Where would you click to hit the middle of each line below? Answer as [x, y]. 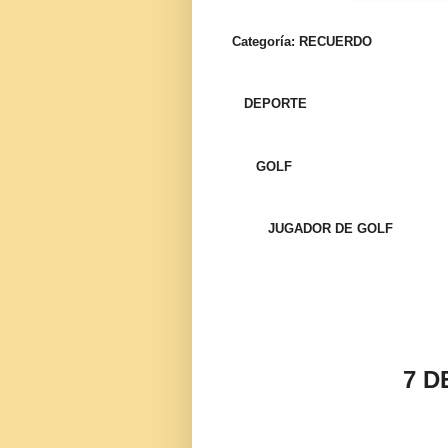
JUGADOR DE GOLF [330, 229]
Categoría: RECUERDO [302, 42]
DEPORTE [275, 104]
